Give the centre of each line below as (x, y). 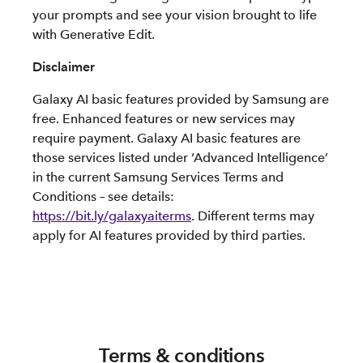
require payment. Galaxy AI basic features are (167, 138)
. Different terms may (253, 216)
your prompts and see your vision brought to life (175, 15)
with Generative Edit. (94, 34)
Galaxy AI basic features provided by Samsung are (181, 99)
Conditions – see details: (103, 196)
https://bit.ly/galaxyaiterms (112, 216)
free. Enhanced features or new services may (164, 119)
